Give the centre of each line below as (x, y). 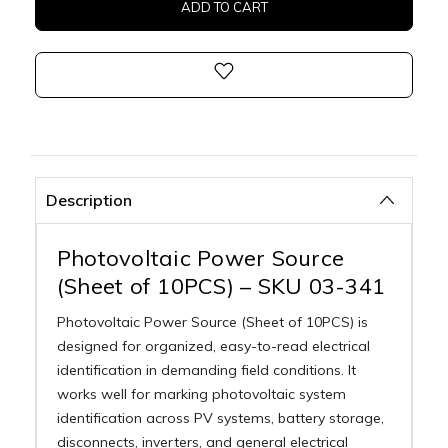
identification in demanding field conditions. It (206, 369)
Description (88, 199)
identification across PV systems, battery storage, (220, 417)
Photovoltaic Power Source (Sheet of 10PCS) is (212, 321)
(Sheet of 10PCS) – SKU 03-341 (221, 285)
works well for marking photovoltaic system (201, 393)
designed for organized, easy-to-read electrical (213, 345)
